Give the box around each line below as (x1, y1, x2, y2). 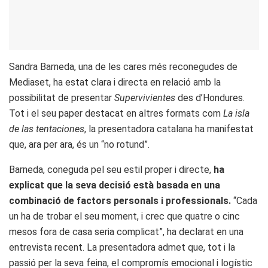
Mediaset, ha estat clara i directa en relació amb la (9, 76, 221, 88)
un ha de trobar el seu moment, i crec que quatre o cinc (9, 210, 240, 222)
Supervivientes (114, 92, 175, 103)
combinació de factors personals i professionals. (9, 194, 231, 206)
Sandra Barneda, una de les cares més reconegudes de (9, 60, 237, 72)
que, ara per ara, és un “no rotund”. (9, 138, 150, 150)
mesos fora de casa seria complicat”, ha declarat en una (9, 226, 243, 237)
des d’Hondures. (175, 92, 245, 103)
